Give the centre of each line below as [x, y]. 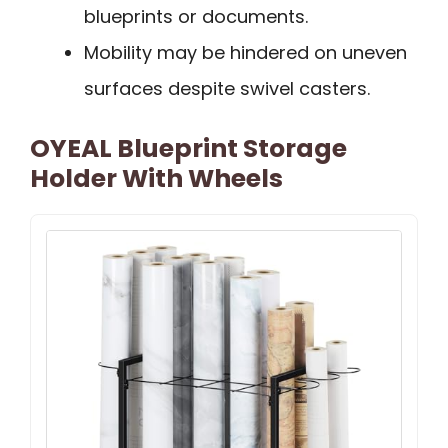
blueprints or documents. [196, 17]
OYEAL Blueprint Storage [188, 149]
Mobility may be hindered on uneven [245, 53]
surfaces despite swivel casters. [227, 89]
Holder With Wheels [156, 179]
